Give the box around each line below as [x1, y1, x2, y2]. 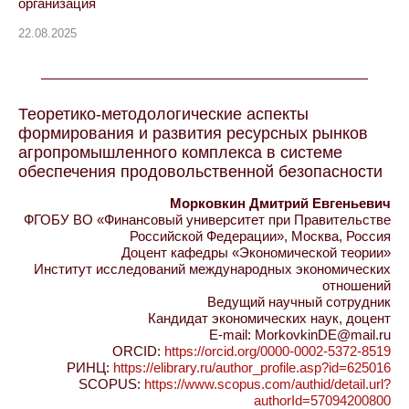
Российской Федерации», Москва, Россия [130, 227, 391, 244]
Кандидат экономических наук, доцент [148, 309, 391, 326]
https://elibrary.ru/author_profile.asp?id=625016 [113, 359, 391, 375]
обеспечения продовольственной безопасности [18, 162, 383, 181]
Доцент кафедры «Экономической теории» [121, 244, 391, 260]
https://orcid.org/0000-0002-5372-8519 [164, 342, 391, 359]
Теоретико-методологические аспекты [18, 104, 309, 123]
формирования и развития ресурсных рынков [18, 123, 368, 142]
